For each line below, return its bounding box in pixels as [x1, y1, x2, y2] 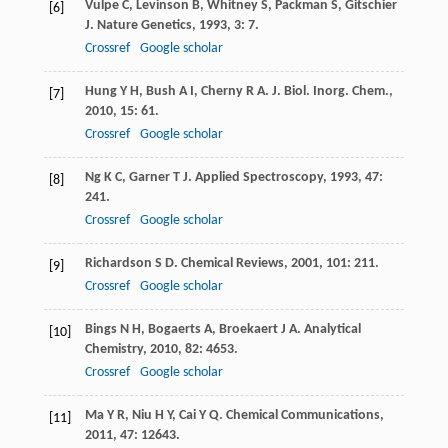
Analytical [303, 322, 361, 338]
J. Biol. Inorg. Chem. [271, 84, 389, 100]
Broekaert [218, 322, 278, 338]
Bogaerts [147, 322, 201, 338]
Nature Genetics [96, 18, 192, 34]
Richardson [84, 256, 152, 272]
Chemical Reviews [180, 256, 284, 272]
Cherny [200, 84, 243, 100]
